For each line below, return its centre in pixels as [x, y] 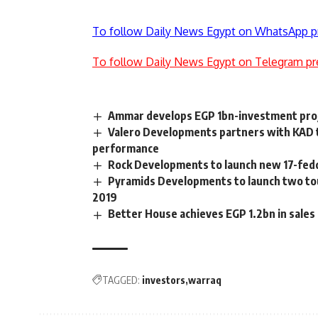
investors [164, 280]
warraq [205, 280]
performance [126, 149]
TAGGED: [121, 280]
